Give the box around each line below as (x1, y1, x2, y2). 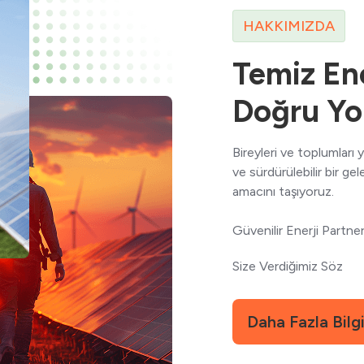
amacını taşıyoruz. (232, 183, 334, 199)
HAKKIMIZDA (243, 16, 335, 35)
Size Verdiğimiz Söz (232, 258, 343, 274)
